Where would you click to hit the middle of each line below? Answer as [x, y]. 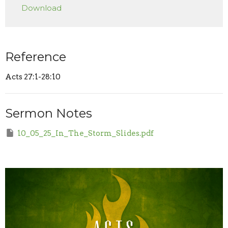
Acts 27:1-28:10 [33, 77]
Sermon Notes [49, 113]
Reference [36, 56]
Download [41, 8]
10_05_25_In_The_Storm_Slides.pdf [85, 133]
